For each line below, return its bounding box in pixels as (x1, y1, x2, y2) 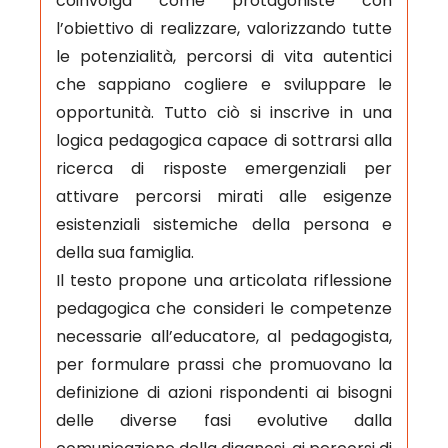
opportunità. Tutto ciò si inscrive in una (55, 100, 393, 124)
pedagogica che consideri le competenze (55, 296, 393, 320)
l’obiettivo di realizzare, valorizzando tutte (55, 16, 393, 40)
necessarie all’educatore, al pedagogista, (55, 324, 393, 348)
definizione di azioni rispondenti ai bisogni (55, 380, 393, 404)
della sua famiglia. (55, 240, 194, 264)
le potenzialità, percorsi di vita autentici (55, 44, 393, 68)
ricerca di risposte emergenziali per (55, 156, 393, 180)
